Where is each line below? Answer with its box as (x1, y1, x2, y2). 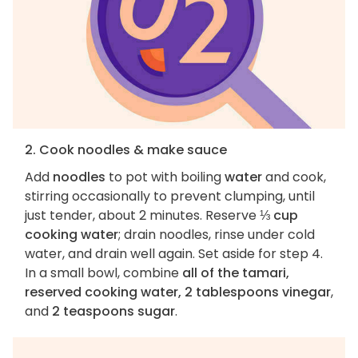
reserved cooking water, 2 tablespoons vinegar (25, 283, 331, 302)
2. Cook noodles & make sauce (25, 141, 227, 160)
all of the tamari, (182, 264, 289, 283)
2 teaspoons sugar (52, 302, 175, 321)
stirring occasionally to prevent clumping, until (25, 187, 315, 206)
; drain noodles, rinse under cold (118, 225, 315, 245)
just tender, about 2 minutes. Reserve (25, 206, 260, 225)
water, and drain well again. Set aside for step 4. (25, 245, 323, 264)
